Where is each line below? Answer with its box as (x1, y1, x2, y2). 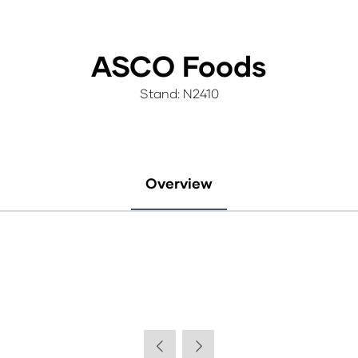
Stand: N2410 (139, 86, 219, 101)
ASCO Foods (91, 48, 267, 83)
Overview (145, 174, 213, 192)
